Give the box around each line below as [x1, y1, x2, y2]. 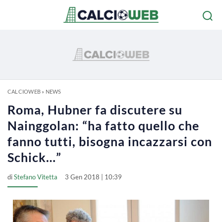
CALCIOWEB [7, 88, 41, 95]
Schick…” [7, 150, 61, 165]
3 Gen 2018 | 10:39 [65, 173, 122, 181]
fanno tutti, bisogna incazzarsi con [7, 134, 212, 149]
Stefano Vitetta [14, 173, 57, 181]
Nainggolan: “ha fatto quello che [7, 118, 199, 133]
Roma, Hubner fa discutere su [7, 102, 182, 117]
